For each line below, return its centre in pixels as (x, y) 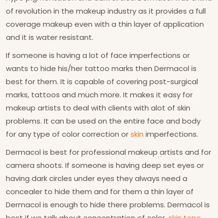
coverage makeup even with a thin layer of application (105, 24)
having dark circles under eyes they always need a (97, 178)
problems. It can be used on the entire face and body (103, 121)
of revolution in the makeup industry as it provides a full (106, 11)
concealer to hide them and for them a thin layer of (100, 191)
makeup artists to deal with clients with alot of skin (98, 108)
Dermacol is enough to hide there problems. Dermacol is (108, 205)
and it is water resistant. (50, 37)
